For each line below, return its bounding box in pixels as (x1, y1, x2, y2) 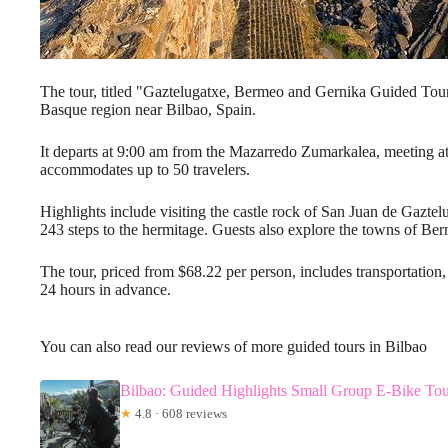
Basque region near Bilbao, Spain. (40, 100, 256, 118)
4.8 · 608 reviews (132, 405, 227, 421)
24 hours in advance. (40, 280, 171, 298)
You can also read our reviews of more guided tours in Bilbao (40, 337, 427, 355)
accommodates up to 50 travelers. (40, 160, 250, 178)
